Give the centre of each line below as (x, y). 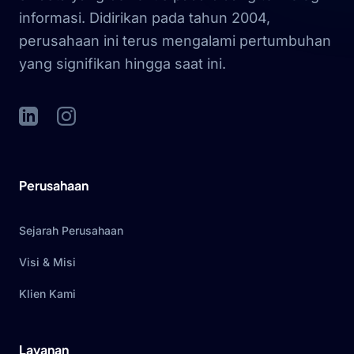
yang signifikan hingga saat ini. (122, 64)
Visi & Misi (47, 262)
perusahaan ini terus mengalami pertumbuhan (175, 41)
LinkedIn (43, 116)
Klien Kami (47, 294)
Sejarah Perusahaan (71, 231)
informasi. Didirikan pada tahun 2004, (145, 18)
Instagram (85, 116)
